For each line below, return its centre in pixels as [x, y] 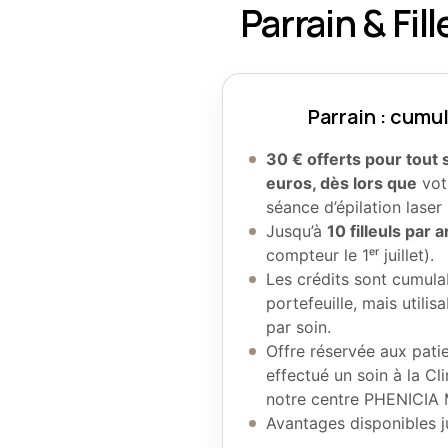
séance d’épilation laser [354, 206]
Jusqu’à [297, 230]
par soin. [299, 326]
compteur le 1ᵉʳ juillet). [350, 254]
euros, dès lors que [342, 182]
